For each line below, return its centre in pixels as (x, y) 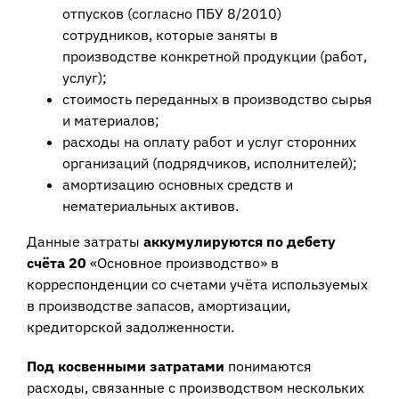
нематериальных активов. (150, 206)
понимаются (268, 366)
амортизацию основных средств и (177, 185)
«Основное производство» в (182, 263)
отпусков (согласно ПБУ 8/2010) (171, 14)
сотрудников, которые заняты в (170, 35)
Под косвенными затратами (125, 366)
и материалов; (110, 121)
